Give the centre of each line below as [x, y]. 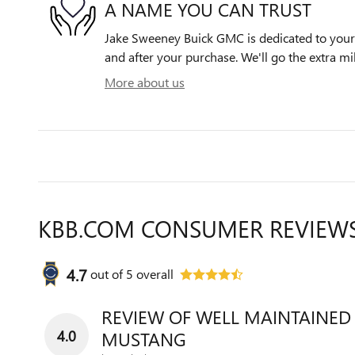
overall [153, 274]
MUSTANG [144, 339]
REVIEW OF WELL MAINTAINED [226, 317]
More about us [145, 82]
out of [108, 274]
